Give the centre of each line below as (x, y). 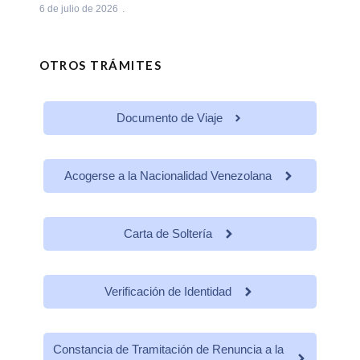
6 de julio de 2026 (79, 9)
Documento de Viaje (170, 118)
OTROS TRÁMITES (100, 65)
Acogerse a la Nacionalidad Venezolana (168, 176)
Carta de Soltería (168, 234)
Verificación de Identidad (168, 292)
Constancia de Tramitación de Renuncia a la (168, 350)
